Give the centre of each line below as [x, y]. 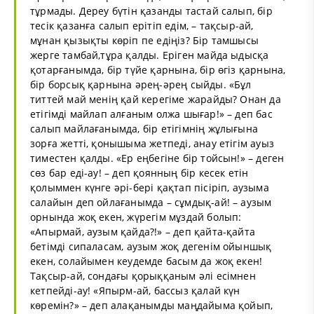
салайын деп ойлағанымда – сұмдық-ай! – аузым [151, 202]
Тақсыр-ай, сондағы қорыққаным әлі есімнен [143, 275]
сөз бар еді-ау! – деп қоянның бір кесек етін [139, 172]
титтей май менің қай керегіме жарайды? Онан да [156, 99]
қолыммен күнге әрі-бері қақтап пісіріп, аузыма [150, 187]
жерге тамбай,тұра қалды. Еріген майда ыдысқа [150, 55]
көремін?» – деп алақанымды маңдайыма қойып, [152, 305]
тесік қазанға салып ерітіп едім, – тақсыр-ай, [142, 25]
